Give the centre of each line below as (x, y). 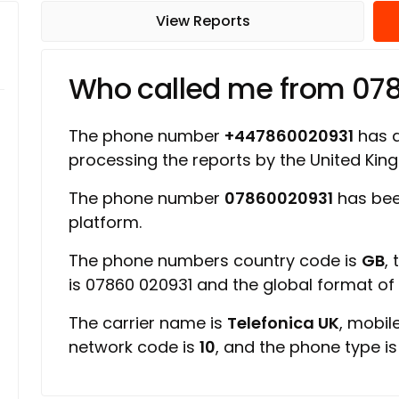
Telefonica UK (283, 323)
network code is (134, 347)
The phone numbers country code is (215, 261)
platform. (105, 222)
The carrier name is (148, 323)
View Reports (203, 21)
